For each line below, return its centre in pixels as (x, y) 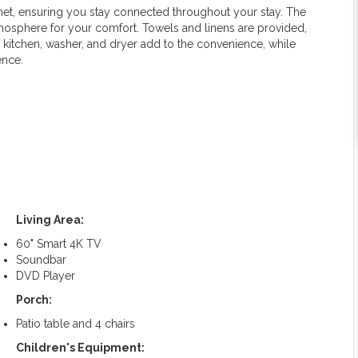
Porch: (34, 299)
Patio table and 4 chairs (76, 323)
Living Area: (50, 219)
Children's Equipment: (80, 347)
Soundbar (41, 259)
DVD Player (46, 275)
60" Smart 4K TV (59, 243)
